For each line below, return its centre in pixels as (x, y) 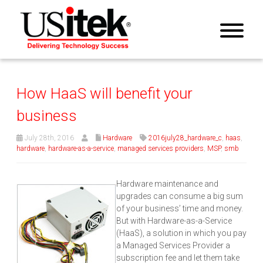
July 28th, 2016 (48, 138)
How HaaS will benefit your (104, 94)
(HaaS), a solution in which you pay (181, 233)
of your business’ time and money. (180, 209)
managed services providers (161, 149)
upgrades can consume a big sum (180, 196)
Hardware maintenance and (167, 184)
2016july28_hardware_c (185, 138)
